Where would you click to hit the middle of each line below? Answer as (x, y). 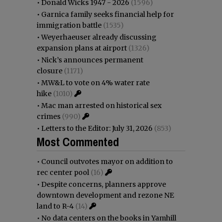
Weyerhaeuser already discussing (99, 37)
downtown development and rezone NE (105, 195)
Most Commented (78, 141)
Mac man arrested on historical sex (101, 105)
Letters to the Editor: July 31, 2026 (97, 128)
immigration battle (69, 25)
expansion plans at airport (82, 48)
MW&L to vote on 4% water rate (95, 83)
